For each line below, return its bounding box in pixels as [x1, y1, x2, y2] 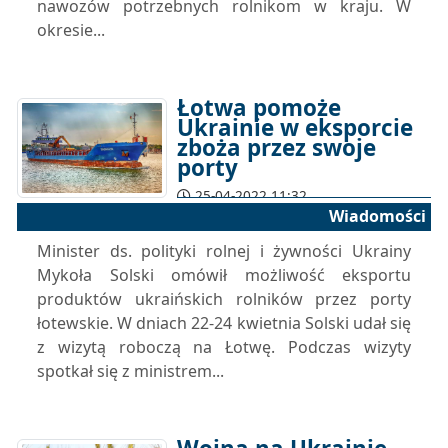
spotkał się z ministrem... [37, 360, 224, 382]
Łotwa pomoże [177, 92, 341, 123]
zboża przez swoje [177, 132, 376, 163]
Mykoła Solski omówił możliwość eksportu [37, 264, 411, 286]
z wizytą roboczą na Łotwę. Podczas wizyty [37, 336, 411, 358]
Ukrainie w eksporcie [177, 112, 413, 143]
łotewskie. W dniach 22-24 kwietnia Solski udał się [37, 312, 411, 334]
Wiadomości [329, 205, 426, 227]
